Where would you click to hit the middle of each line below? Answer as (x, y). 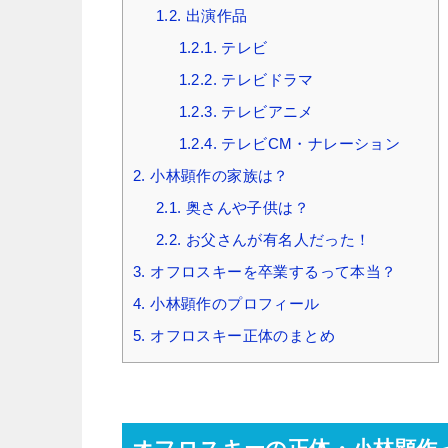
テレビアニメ (265, 111)
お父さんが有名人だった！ (276, 239)
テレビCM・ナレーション (309, 143)
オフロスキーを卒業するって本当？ (271, 271)
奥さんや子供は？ (245, 207)
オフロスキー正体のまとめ (240, 335)
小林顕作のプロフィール (232, 303)
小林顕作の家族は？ (217, 175)
